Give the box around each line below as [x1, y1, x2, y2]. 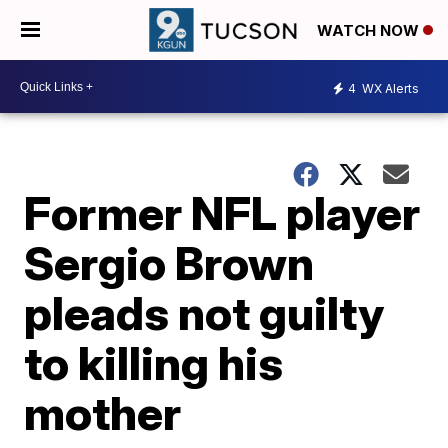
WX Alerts [359, 80, 419, 96]
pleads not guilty [24, 285, 385, 341]
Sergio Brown [24, 235, 315, 291]
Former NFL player [24, 185, 421, 241]
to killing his [24, 335, 284, 391]
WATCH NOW [317, 21, 423, 41]
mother [24, 385, 182, 441]
